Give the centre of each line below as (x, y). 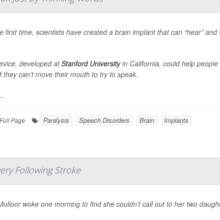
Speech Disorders (104, 120)
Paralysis (56, 120)
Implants (176, 120)
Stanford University (91, 63)
